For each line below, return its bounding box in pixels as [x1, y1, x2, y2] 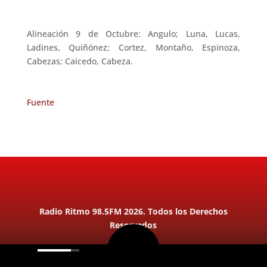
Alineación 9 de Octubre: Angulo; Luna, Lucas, [26, 27, 241, 39]
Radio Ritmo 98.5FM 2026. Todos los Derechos [39, 205, 228, 217]
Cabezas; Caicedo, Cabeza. [26, 55, 133, 67]
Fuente [26, 96, 54, 108]
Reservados [110, 219, 157, 231]
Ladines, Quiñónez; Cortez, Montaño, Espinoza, [26, 41, 241, 53]
